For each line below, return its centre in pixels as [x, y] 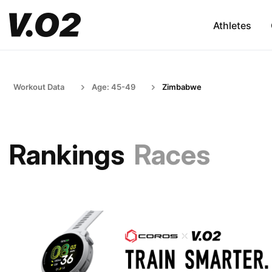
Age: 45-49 [114, 87]
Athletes [232, 25]
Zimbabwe [182, 87]
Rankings [67, 155]
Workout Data [39, 87]
